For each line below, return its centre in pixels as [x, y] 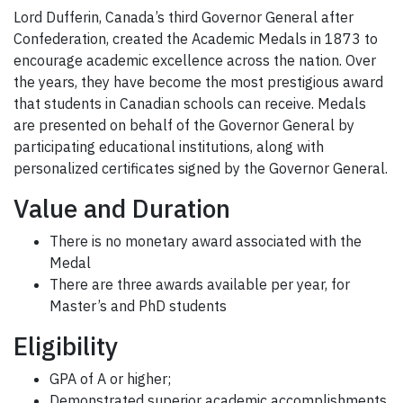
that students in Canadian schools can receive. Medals [190, 104]
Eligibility [66, 346]
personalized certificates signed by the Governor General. [201, 169]
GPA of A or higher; [110, 379]
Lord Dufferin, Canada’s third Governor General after [184, 18]
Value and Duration [122, 209]
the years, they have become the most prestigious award [198, 82]
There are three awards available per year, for [200, 285]
